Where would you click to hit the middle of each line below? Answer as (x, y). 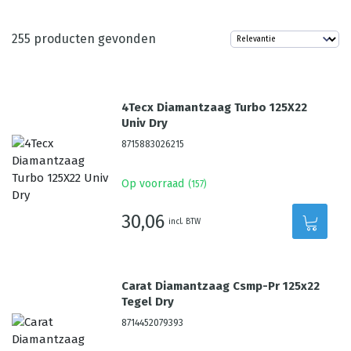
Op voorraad (153, 184)
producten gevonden (93, 39)
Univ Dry (145, 123)
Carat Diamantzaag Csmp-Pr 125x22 (221, 286)
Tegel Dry (148, 302)
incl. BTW (185, 221)
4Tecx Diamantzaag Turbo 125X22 (215, 107)
